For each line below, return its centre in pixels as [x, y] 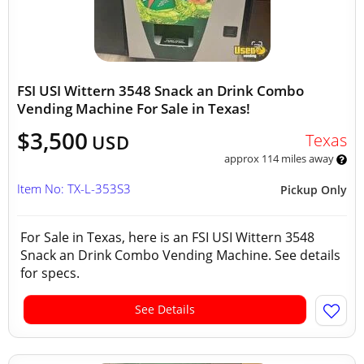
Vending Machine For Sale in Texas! [134, 108]
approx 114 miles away [280, 158]
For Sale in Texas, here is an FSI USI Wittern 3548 [167, 237]
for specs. [52, 273]
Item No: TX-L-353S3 [74, 188]
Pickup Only [314, 190]
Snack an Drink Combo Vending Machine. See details [180, 255]
